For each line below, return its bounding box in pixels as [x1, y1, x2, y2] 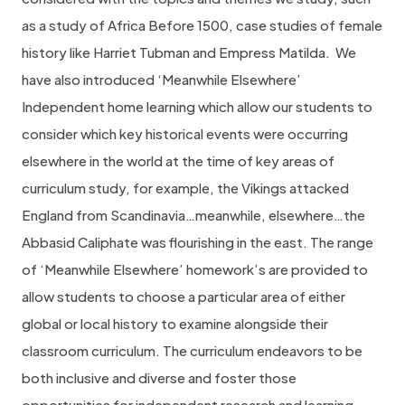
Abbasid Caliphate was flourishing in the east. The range [22, 233, 373, 250]
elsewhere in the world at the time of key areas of [22, 152, 334, 169]
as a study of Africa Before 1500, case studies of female [22, 16, 382, 33]
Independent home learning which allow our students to [22, 98, 372, 115]
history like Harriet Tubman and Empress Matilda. [22, 43, 330, 61]
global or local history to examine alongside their [22, 315, 328, 332]
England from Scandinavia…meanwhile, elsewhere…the [22, 206, 365, 223]
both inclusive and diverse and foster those [22, 369, 297, 386]
